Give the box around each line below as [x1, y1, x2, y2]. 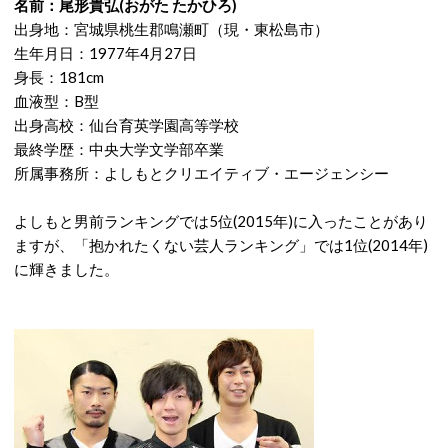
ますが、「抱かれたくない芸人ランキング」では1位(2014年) [14, 236, 428, 254]
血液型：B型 [14, 92, 99, 110]
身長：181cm [14, 68, 104, 86]
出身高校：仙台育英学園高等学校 [14, 116, 239, 134]
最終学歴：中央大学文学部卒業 [14, 140, 224, 158]
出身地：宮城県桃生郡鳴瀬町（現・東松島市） [14, 20, 329, 38]
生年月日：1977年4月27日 [14, 44, 197, 62]
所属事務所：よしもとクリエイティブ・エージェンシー [14, 164, 389, 182]
